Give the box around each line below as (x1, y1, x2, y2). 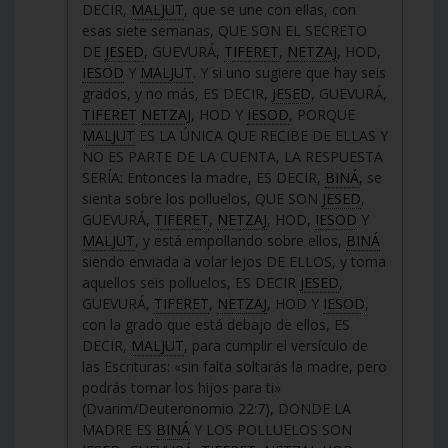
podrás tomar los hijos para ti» (82, 377, 281, 397)
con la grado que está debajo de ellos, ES (82, 314, 350, 334)
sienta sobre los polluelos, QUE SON (82, 188, 322, 208)
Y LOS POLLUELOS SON (190, 419, 352, 439)
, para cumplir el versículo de (184, 335, 368, 355)
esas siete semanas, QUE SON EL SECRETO (82, 20, 367, 40)
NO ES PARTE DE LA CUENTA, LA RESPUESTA (82, 146, 383, 166)
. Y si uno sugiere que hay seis (193, 62, 386, 82)
